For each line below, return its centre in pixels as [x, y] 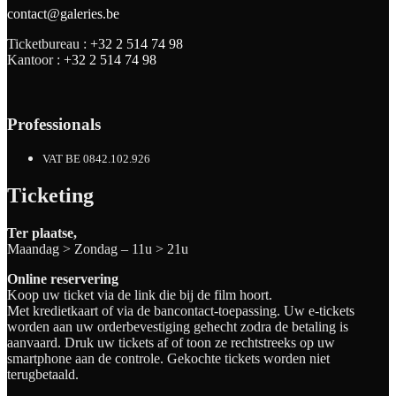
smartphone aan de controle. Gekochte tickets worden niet [168, 359]
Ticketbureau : [49, 43]
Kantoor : [35, 59]
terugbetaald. [43, 375]
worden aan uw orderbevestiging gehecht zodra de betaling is [178, 327]
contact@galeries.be [63, 13]
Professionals [54, 124]
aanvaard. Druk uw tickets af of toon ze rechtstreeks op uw [171, 343]
